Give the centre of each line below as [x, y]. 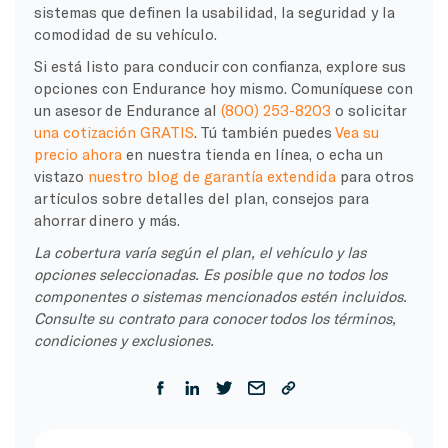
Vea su [356, 131]
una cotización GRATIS [113, 131]
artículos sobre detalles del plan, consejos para [201, 197]
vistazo [60, 175]
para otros [374, 175]
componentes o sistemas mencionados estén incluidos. [220, 295]
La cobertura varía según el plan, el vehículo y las [199, 251]
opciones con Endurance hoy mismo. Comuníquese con [223, 87]
